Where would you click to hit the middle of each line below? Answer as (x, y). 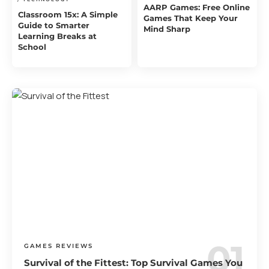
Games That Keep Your (191, 18)
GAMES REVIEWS (59, 246)
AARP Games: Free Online (197, 8)
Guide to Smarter (54, 26)
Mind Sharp (167, 29)
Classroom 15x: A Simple (68, 15)
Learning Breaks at (57, 36)
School (32, 47)
